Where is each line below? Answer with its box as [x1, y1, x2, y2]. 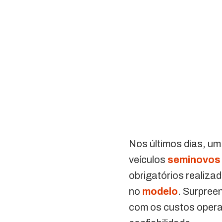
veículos [129, 154, 168, 165]
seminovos [167, 154, 221, 165]
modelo [142, 185, 178, 197]
